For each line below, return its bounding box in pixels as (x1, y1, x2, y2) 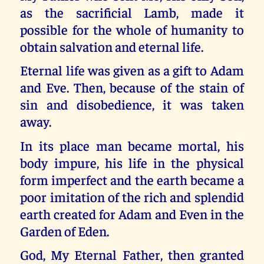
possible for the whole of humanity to (20, 20, 244, 38)
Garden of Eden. (20, 222, 110, 239)
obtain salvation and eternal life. (20, 37, 204, 55)
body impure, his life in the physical (20, 153, 244, 171)
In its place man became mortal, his (20, 136, 244, 154)
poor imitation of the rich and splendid (20, 187, 244, 205)
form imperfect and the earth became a (20, 170, 244, 188)
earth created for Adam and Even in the (20, 204, 244, 222)
